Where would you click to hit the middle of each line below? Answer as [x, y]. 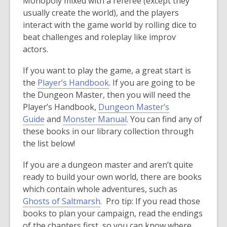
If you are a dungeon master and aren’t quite [108, 165]
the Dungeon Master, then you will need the [107, 95]
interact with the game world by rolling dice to [110, 25]
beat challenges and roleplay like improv [99, 37]
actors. [36, 49]
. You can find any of [164, 119]
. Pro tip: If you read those [150, 201]
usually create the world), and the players [101, 13]
